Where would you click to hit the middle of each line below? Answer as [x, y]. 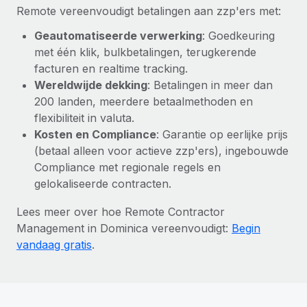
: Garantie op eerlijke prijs [222, 134]
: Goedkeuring [238, 35]
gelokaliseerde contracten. [103, 183]
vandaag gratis [54, 244]
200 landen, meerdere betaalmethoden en [144, 101]
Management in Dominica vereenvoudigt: [124, 228]
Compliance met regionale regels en [127, 167]
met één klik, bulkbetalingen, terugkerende [145, 52]
